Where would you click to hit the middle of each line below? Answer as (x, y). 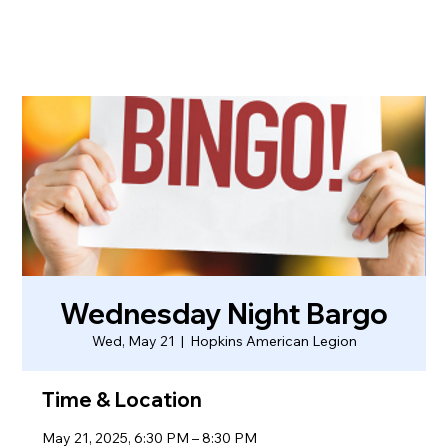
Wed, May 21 (133, 341)
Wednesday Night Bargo (224, 314)
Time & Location (122, 400)
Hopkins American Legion (273, 341)
